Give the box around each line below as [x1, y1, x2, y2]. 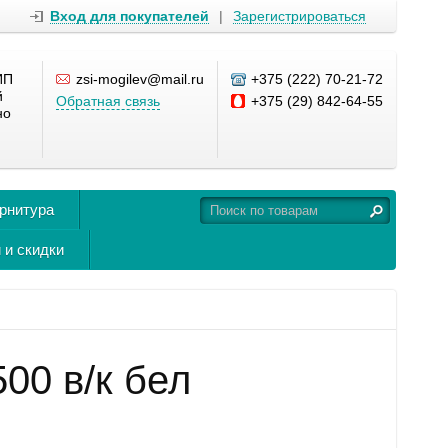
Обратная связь [56, 93, 160, 109]
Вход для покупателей [50, 8, 209, 24]
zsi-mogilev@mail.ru [76, 71, 204, 87]
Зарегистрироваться [233, 8, 366, 24]
